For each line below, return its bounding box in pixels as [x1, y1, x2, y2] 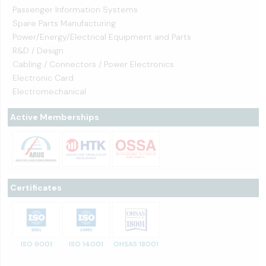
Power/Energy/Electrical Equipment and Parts [12, 31, 191, 42]
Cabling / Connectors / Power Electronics [12, 59, 174, 69]
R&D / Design [12, 45, 64, 56]
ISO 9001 [20, 239, 52, 249]
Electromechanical [12, 86, 86, 97]
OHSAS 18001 [113, 239, 159, 249]
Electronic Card [12, 72, 74, 83]
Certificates [10, 182, 62, 193]
